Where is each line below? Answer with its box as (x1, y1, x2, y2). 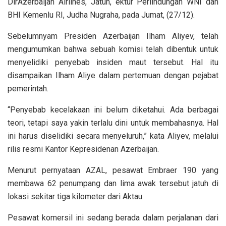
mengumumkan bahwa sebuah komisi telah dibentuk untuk (8, 44, 218, 54)
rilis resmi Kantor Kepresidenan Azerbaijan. (8, 144, 159, 154)
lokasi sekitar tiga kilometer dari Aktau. (8, 191, 144, 201)
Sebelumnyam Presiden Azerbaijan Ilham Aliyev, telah (8, 31, 218, 41)
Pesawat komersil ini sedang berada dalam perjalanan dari (8, 212, 218, 222)
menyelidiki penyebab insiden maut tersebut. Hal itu (8, 57, 218, 67)
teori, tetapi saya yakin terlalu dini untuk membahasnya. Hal (8, 118, 218, 128)
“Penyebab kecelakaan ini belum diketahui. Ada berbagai (8, 104, 218, 115)
